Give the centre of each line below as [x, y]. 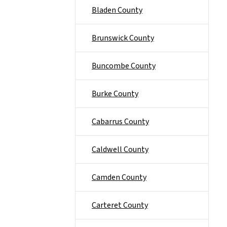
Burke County [115, 94]
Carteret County [120, 205]
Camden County [119, 177]
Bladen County [117, 10]
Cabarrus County [120, 122]
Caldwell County [120, 149]
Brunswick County [123, 38]
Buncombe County [124, 66]
